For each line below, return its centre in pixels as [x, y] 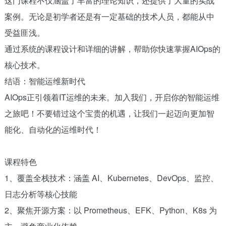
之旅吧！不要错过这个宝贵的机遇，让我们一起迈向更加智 [109, 113]
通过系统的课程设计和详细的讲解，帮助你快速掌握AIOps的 [112, 48]
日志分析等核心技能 [41, 194]
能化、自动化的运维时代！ [53, 129]
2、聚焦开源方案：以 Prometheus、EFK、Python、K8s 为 [110, 210]
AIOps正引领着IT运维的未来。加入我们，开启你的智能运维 [112, 97]
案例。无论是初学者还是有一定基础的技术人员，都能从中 [109, 16]
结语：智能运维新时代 [45, 81]
